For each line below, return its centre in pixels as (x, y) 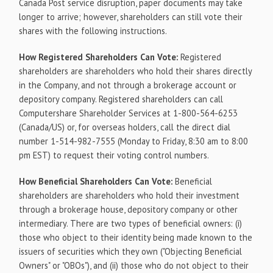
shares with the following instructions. (93, 30)
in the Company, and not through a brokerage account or (128, 85)
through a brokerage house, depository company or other (129, 209)
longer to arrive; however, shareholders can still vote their (131, 16)
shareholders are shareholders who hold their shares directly (136, 71)
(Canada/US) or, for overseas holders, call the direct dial (125, 127)
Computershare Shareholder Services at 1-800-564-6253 (129, 113)
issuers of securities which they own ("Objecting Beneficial (131, 251)
